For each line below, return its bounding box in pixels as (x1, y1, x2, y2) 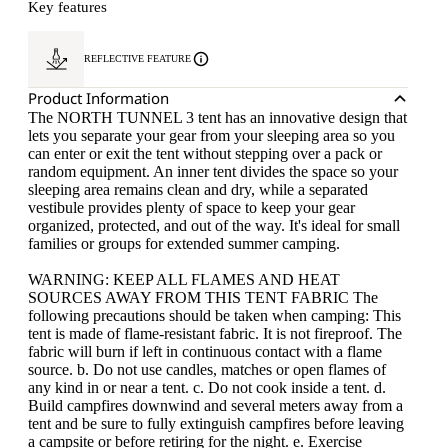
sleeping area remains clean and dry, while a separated (28, 181, 368, 198)
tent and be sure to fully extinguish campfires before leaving (28, 415, 404, 432)
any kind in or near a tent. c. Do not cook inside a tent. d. (28, 379, 386, 396)
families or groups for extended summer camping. (28, 235, 340, 252)
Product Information (28, 88, 169, 108)
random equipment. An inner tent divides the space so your (28, 163, 398, 180)
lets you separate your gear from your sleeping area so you (28, 127, 395, 144)
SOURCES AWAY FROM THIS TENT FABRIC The (28, 289, 378, 306)
